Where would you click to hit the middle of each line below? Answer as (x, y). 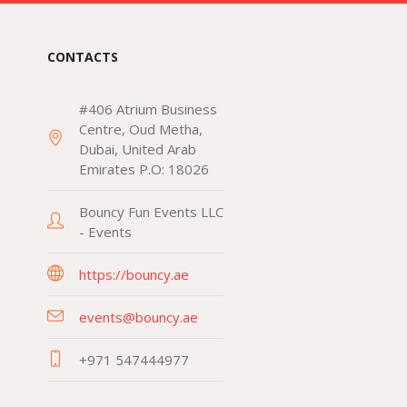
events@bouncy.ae (138, 317)
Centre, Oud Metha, (140, 129)
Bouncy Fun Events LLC (151, 212)
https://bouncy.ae (134, 274)
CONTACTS (82, 57)
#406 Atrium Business (148, 109)
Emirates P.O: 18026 (144, 169)
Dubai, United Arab (137, 149)
